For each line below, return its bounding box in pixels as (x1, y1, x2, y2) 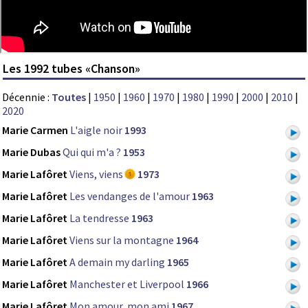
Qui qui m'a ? (63, 144, 121, 159)
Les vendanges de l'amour (69, 188, 190, 203)
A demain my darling (69, 254, 165, 269)
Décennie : (2, 89, 52, 104)
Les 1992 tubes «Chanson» (3, 60, 141, 76)
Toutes (52, 89, 86, 104)
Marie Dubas (2, 144, 60, 159)
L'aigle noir (70, 122, 122, 137)
